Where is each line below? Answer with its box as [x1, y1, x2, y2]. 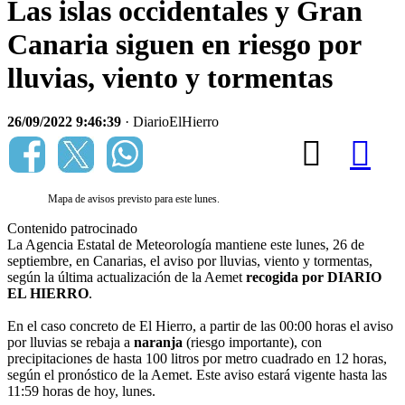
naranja [134, 334, 183, 351]
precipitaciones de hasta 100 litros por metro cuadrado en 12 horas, [7, 351, 387, 367]
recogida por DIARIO [246, 269, 381, 286]
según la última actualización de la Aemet [7, 269, 246, 286]
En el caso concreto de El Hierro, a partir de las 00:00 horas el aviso [7, 318, 393, 334]
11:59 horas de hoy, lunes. [7, 383, 155, 400]
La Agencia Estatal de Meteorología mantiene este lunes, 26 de [7, 237, 364, 253]
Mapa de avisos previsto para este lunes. [48, 193, 220, 206]
